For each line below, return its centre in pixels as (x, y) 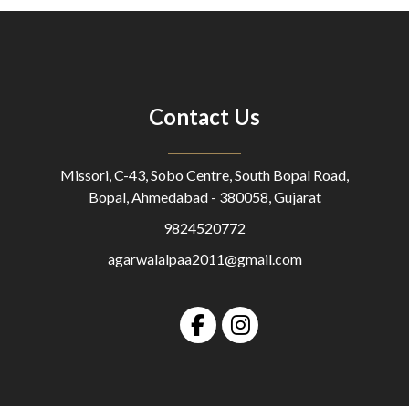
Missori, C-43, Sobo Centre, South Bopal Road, (204, 174)
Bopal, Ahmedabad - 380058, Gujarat (204, 196)
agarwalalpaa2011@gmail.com (204, 258)
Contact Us (204, 116)
